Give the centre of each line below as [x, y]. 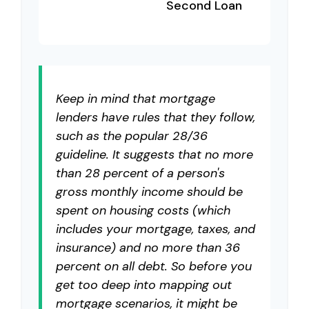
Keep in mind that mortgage [136, 99]
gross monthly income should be [149, 192]
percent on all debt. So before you [154, 266]
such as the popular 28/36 [132, 136]
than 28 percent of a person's [140, 173]
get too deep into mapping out [144, 285]
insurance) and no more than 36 [148, 248]
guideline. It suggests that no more [154, 154]
